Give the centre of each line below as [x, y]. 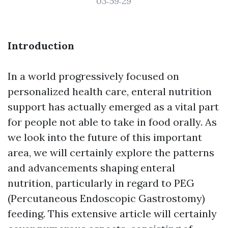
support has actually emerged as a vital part [113, 107]
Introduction [41, 46]
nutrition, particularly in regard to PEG [101, 183]
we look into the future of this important [105, 137]
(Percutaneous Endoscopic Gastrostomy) [106, 198]
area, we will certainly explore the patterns [111, 152]
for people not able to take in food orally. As [112, 122]
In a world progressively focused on [93, 76]
